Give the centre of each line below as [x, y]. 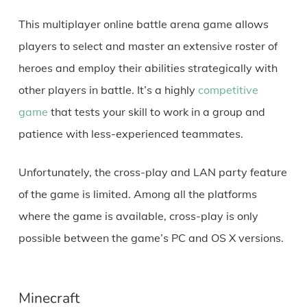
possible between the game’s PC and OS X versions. [151, 238]
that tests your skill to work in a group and [156, 112]
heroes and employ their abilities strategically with [148, 68]
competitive [228, 90]
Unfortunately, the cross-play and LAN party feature [152, 172]
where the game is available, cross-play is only [138, 216]
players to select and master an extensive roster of [148, 46]
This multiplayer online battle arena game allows [143, 24]
